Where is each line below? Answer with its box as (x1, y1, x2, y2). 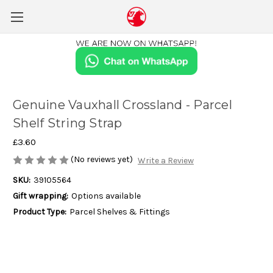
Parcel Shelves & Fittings (69, 206, 170, 217)
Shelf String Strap (13, 116, 122, 131)
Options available (71, 190, 141, 201)
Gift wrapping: (13, 190, 68, 201)
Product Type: (13, 206, 66, 217)
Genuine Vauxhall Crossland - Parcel (13, 97, 232, 113)
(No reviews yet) (71, 154, 133, 165)
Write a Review (137, 155, 194, 166)
